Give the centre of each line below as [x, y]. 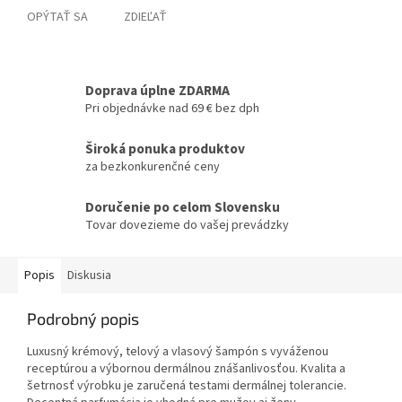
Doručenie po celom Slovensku [183, 208]
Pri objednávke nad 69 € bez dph [172, 109]
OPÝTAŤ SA [57, 17]
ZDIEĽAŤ [145, 17]
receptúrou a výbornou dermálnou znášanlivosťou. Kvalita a [186, 369]
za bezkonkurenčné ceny [153, 167]
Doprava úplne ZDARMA [157, 91]
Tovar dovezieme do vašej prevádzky [187, 226]
